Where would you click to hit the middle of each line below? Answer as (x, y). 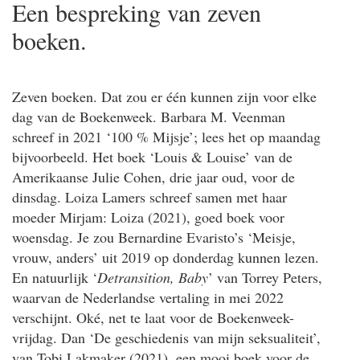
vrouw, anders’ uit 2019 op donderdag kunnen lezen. (166, 257)
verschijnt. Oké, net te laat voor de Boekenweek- (153, 317)
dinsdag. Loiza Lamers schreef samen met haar (149, 196)
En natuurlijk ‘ (55, 277)
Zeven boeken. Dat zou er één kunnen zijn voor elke (164, 96)
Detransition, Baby (153, 277)
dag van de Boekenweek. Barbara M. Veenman (149, 116)
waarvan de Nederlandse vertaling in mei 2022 (148, 297)
